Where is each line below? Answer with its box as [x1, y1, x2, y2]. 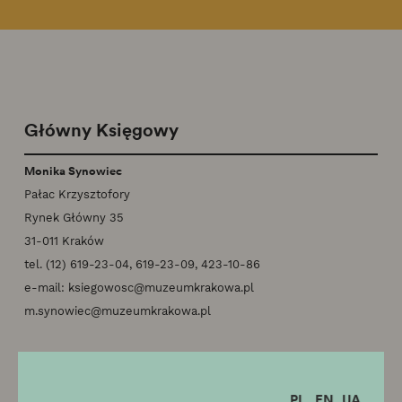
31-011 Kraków [24, 234, 104, 249]
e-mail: [24, 281, 68, 295]
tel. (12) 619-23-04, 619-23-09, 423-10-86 [24, 258, 260, 272]
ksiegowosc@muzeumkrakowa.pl [68, 281, 254, 295]
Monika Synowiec [24, 162, 122, 180]
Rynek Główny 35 [24, 211, 124, 225]
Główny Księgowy [24, 116, 179, 142]
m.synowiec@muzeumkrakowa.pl [24, 304, 211, 319]
